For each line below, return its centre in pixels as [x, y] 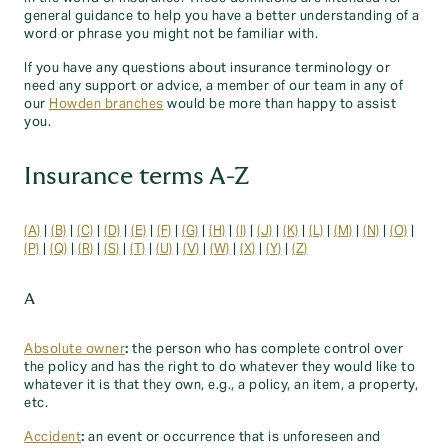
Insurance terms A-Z [136, 176]
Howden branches [106, 104]
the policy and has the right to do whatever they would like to [219, 367]
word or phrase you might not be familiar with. [171, 34]
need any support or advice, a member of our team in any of [213, 86]
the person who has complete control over [265, 349]
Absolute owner [74, 349]
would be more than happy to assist [279, 104]
